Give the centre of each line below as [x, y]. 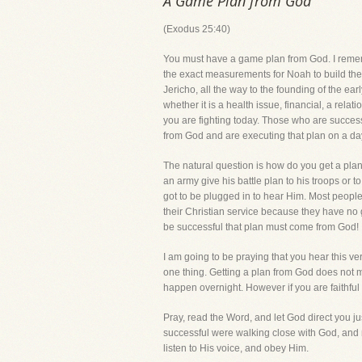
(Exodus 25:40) [197, 29]
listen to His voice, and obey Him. [236, 348]
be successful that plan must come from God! [261, 227]
